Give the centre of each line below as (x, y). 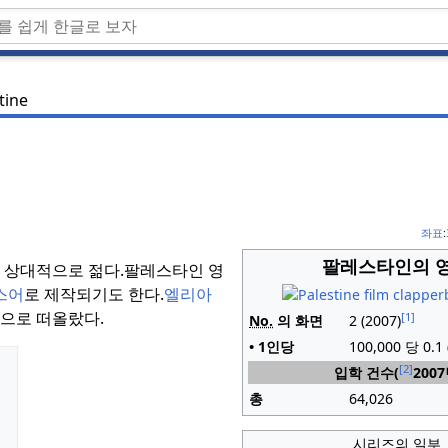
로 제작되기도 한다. (94, 294)
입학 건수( (366, 373)
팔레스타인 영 (174, 270)
